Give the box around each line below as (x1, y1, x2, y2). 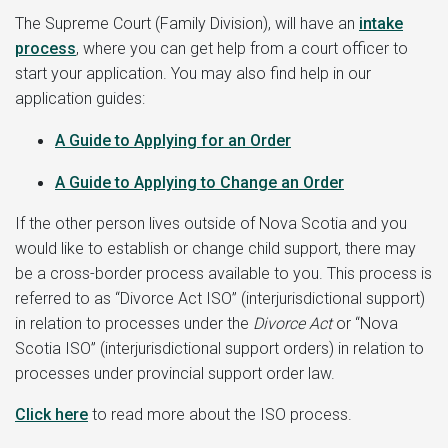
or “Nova (332, 313, 398, 333)
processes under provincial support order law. (15, 363, 335, 383)
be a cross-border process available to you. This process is (15, 263, 432, 283)
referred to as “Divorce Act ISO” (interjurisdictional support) (15, 288, 425, 308)
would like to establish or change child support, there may (15, 238, 416, 258)
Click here (15, 404, 88, 424)
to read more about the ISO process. (88, 404, 352, 424)
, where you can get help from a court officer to (76, 38, 408, 58)
